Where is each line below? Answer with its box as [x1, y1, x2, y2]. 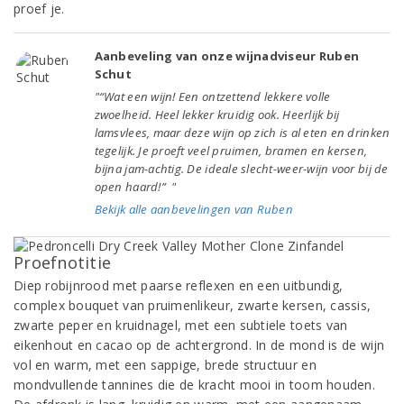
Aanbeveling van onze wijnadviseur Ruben [94, 48, 360, 64]
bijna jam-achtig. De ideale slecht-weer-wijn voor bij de [94, 161, 389, 177]
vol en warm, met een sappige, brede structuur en [14, 356, 317, 373]
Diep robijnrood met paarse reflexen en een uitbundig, [14, 277, 344, 294]
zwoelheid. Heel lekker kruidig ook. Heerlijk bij [94, 106, 340, 123]
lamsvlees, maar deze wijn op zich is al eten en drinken [94, 124, 390, 141]
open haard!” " [94, 179, 177, 195]
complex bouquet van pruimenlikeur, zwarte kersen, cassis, [14, 297, 372, 314]
